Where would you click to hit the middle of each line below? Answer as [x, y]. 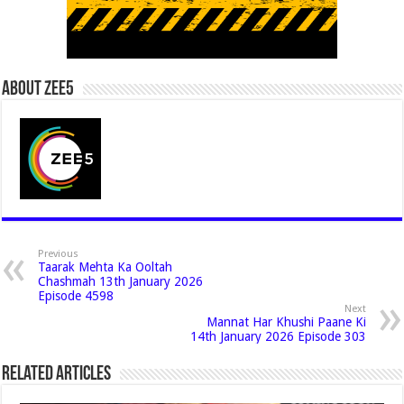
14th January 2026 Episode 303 [278, 336]
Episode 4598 [76, 296]
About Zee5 [38, 90]
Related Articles [57, 375]
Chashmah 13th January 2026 [121, 281]
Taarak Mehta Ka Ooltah [106, 267]
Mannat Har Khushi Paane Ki [286, 322]
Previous [59, 254]
